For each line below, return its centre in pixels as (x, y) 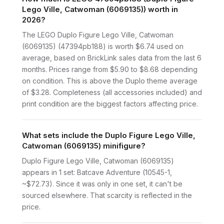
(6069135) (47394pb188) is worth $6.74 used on (103, 46)
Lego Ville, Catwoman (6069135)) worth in (100, 9)
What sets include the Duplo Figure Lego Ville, (109, 135)
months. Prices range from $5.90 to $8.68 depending (110, 69)
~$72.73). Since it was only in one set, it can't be (102, 183)
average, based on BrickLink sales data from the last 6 (112, 57)
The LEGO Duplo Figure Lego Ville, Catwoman (98, 34)
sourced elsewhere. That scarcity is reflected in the (107, 195)
